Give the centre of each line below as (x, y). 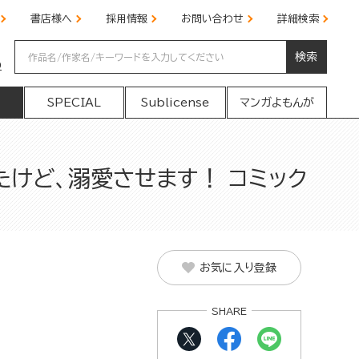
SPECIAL (74, 103)
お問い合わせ (212, 19)
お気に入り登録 (238, 268)
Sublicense (175, 103)
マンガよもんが (276, 103)
